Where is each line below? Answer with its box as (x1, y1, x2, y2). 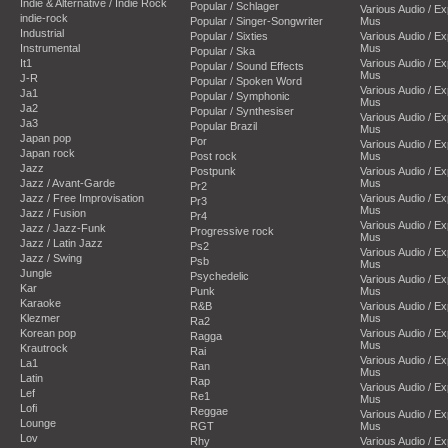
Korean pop (20, 326, 76, 339)
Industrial (20, 26, 64, 39)
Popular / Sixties (190, 29, 268, 42)
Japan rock (20, 146, 75, 159)
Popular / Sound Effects (190, 59, 304, 72)
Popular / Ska (190, 44, 255, 57)
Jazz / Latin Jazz (20, 236, 103, 249)
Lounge (20, 416, 56, 429)
